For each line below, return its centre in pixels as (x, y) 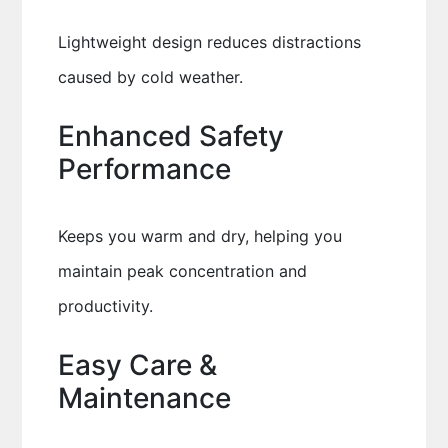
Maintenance (144, 398)
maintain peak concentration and (182, 271)
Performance (144, 169)
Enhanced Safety (170, 136)
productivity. (105, 306)
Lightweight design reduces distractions (209, 42)
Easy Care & (137, 365)
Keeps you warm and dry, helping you (199, 236)
